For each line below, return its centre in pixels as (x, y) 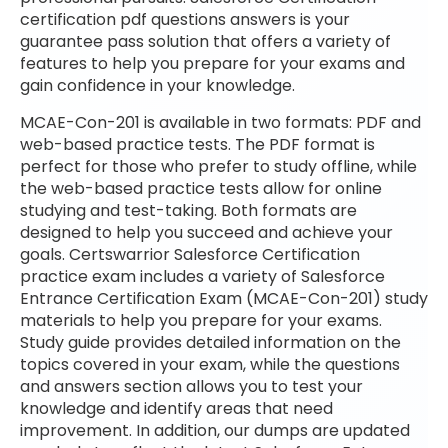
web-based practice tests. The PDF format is (197, 144)
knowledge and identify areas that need (176, 408)
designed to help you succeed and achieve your (206, 232)
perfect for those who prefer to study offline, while (218, 166)
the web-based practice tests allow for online (201, 188)
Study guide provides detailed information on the (210, 342)
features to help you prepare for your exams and (212, 64)
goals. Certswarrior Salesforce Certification (190, 254)
